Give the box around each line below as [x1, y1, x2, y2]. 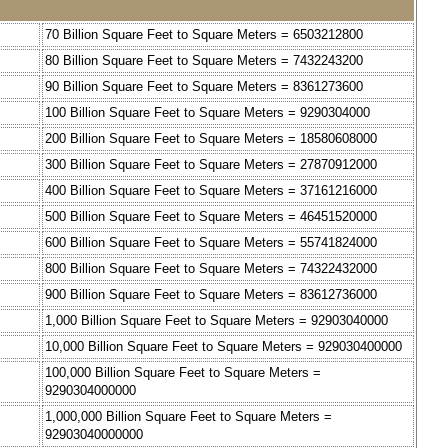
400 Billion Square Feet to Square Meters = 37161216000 [45, 183, 377, 199]
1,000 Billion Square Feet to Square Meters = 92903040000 [45, 313, 388, 329]
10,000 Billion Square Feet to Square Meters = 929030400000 [45, 339, 402, 355]
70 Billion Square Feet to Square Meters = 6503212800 [45, 27, 363, 43]
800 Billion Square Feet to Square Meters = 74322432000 [45, 261, 377, 277]
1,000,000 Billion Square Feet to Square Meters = [45, 409, 332, 425]
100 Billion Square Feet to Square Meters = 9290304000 [45, 105, 370, 121]
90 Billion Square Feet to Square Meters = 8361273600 [45, 79, 363, 95]
